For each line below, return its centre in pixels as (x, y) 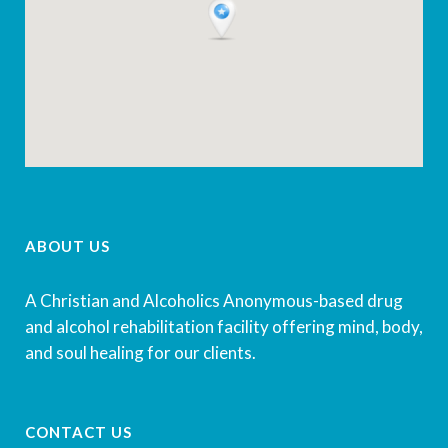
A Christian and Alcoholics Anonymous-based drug (214, 300)
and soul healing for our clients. (140, 352)
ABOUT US (67, 245)
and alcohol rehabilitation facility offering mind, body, (224, 326)
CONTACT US (78, 431)
